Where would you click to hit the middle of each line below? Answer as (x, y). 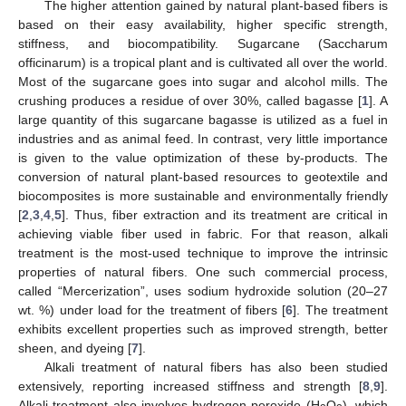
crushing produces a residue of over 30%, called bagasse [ (190, 100)
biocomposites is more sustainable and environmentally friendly (203, 195)
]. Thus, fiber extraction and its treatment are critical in (225, 214)
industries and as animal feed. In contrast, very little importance (203, 138)
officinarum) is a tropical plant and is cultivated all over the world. (203, 62)
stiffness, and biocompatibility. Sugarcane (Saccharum (203, 43)
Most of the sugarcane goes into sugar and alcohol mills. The (203, 81)
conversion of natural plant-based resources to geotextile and (203, 176)
